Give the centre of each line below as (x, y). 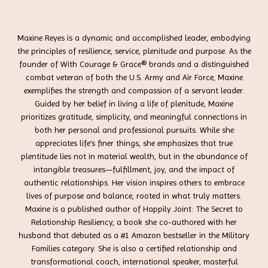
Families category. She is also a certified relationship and (134, 248)
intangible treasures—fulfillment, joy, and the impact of (134, 169)
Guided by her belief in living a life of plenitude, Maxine (134, 103)
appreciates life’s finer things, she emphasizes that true (134, 143)
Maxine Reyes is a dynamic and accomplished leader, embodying (134, 37)
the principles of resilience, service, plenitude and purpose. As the (134, 51)
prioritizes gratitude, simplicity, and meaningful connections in (134, 116)
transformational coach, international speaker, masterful (134, 261)
